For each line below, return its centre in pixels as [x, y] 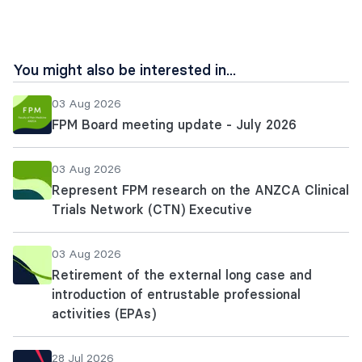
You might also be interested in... [124, 70]
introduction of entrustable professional [176, 294]
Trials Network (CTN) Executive [152, 209]
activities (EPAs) [104, 314]
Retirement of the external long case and [182, 275]
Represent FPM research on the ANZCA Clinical [200, 190]
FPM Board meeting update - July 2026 [174, 124]
